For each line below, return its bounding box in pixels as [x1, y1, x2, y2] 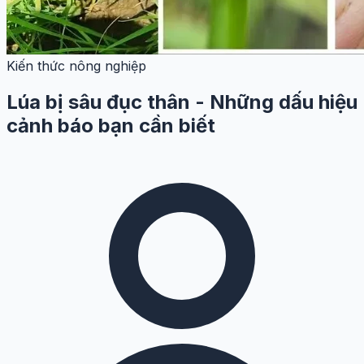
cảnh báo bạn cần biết [6, 113, 215, 137]
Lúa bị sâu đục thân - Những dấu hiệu [6, 89, 357, 114]
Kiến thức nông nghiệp [6, 57, 146, 74]
